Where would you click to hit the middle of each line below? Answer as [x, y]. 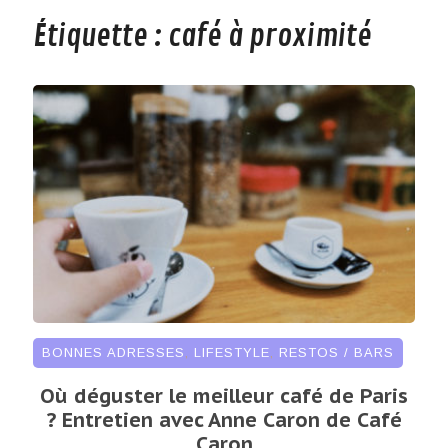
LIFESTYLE [231, 352]
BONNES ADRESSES [113, 352]
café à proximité [269, 37]
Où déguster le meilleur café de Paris [224, 395]
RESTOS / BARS [336, 352]
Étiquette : [100, 37]
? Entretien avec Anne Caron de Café [224, 419]
